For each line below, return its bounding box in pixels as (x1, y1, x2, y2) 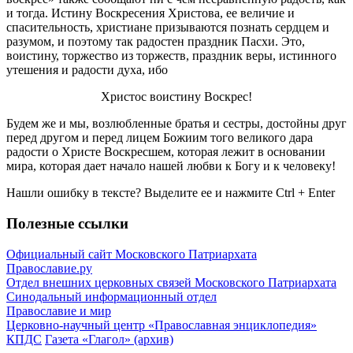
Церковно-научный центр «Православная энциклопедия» (6, 318, 317, 332)
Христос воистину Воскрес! (101, 90, 252, 104)
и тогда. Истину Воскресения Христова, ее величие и (6, 6, 295, 20)
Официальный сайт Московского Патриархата (6, 247, 257, 261)
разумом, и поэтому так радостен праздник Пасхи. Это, (6, 35, 305, 49)
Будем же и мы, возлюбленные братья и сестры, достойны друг (6, 117, 347, 131)
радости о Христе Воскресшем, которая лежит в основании (6, 145, 325, 159)
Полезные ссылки (6, 214, 128, 232)
